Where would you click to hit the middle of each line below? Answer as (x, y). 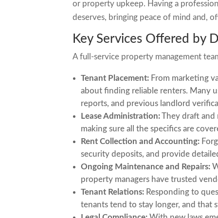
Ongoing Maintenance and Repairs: (146, 167)
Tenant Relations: (113, 192)
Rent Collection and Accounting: (140, 141)
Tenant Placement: (115, 78)
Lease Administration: (121, 116)
